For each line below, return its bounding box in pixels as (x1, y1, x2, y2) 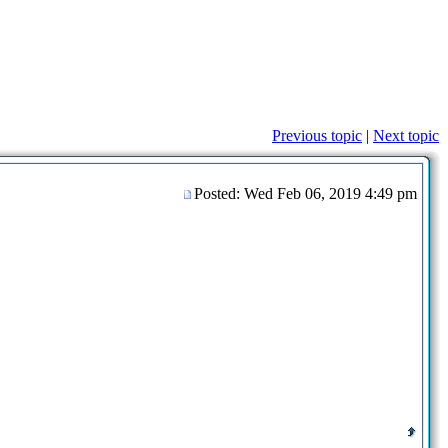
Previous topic (272, 126, 362, 144)
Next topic (373, 126, 439, 144)
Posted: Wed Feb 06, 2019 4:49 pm (194, 184, 421, 202)
